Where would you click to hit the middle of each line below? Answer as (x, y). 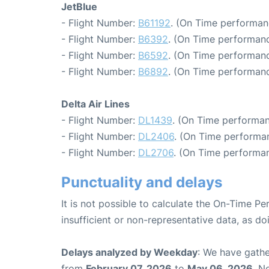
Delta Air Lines (95, 104)
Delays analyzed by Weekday (129, 252)
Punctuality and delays (142, 182)
